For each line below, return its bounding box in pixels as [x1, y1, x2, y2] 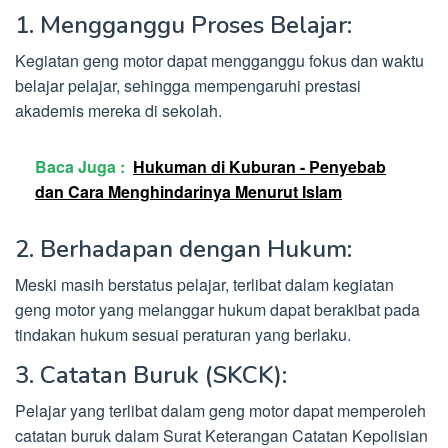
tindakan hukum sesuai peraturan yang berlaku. [15, 323, 351, 347]
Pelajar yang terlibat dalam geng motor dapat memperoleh [15, 399, 426, 423]
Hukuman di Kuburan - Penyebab [133, 155, 386, 179]
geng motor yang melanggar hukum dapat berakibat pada [15, 298, 420, 322]
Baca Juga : [35, 155, 125, 179]
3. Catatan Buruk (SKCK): [15, 359, 287, 392]
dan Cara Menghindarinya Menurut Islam [35, 180, 342, 204]
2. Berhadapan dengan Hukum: [15, 233, 352, 266]
